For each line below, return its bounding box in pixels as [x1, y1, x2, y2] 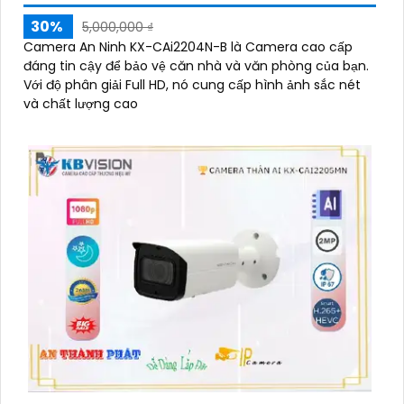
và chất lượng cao [23, 95, 138, 113]
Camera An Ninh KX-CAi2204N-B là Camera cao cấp [23, 38, 353, 56]
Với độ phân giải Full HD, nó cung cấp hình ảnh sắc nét [23, 76, 361, 94]
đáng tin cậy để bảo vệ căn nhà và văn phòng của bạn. [23, 57, 369, 75]
